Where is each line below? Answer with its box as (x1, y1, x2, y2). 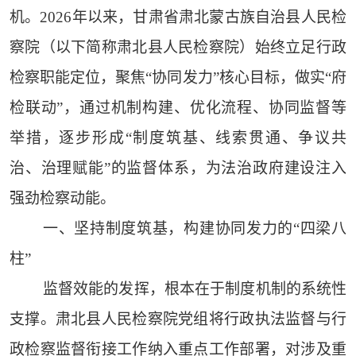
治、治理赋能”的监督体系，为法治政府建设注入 (9, 160, 347, 177)
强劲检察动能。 (9, 190, 115, 207)
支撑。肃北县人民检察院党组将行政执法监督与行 (9, 311, 347, 328)
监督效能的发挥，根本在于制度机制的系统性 (42, 281, 347, 298)
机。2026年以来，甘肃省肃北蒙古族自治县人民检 (9, 9, 347, 26)
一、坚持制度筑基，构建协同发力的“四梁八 (42, 220, 347, 238)
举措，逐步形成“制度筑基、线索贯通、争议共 (9, 130, 347, 147)
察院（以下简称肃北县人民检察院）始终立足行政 (9, 39, 347, 56)
